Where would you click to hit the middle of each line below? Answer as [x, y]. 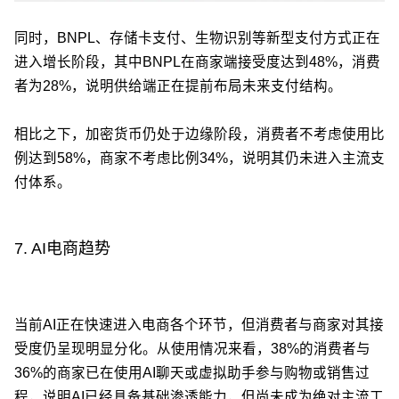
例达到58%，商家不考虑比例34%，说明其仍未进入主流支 [199, 159]
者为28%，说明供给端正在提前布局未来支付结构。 [178, 86]
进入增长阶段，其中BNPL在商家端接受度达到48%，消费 [197, 62]
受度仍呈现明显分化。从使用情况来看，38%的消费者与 [192, 348]
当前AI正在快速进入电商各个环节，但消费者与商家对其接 [199, 324]
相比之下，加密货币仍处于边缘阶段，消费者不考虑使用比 [199, 134]
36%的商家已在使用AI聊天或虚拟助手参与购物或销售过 [192, 372]
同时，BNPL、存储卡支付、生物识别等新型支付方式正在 [197, 38]
